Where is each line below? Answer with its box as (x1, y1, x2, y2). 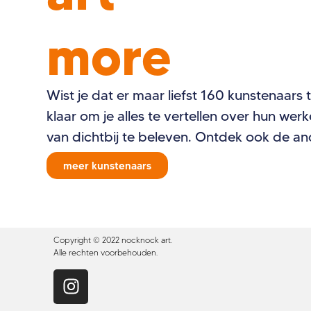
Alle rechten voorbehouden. (53, 247, 158, 258)
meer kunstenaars (63, 159, 151, 173)
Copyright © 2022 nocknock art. (53, 235, 172, 246)
